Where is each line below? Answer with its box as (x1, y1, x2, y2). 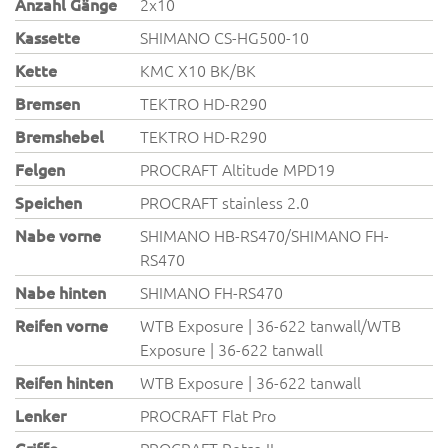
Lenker (15, 404, 66, 426)
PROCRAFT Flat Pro (140, 404, 277, 426)
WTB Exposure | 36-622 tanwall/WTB (140, 314, 402, 336)
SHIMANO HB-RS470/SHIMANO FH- (140, 224, 390, 246)
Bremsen (15, 92, 80, 114)
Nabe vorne (15, 224, 101, 246)
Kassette (15, 26, 80, 48)
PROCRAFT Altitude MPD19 (140, 158, 336, 180)
